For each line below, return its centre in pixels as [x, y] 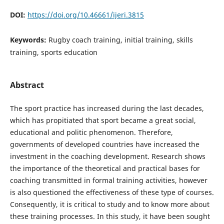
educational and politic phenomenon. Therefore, [91, 132]
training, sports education [53, 52]
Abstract [27, 85]
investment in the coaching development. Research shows [107, 156]
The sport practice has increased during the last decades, [107, 108]
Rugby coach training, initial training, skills [120, 40]
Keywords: [29, 40]
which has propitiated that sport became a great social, [103, 120]
